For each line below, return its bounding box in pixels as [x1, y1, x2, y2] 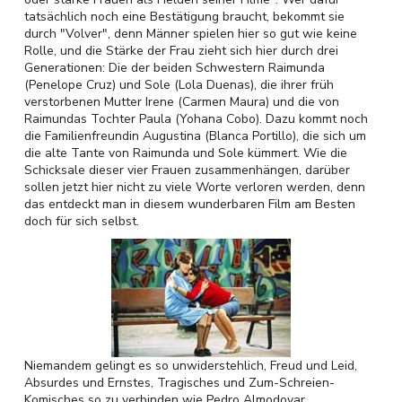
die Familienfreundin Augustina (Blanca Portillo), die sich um [24, 127, 366, 144]
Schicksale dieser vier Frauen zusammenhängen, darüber [24, 162, 350, 179]
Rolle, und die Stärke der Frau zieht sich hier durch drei [24, 42, 338, 59]
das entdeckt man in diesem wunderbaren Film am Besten [24, 196, 355, 213]
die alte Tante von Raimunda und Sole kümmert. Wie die [24, 144, 347, 162]
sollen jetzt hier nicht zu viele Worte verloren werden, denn [24, 179, 365, 196]
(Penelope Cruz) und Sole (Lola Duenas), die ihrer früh [24, 76, 334, 93]
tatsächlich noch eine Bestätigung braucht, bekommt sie [24, 8, 345, 25]
